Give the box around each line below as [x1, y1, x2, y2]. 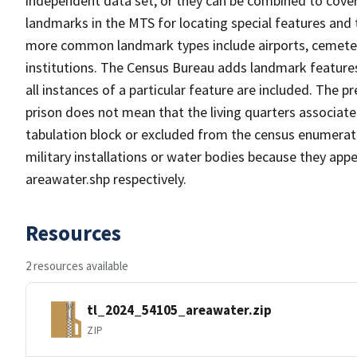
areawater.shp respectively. [25, 170, 186, 188]
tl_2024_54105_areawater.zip [87, 300, 272, 319]
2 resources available [25, 258, 128, 273]
